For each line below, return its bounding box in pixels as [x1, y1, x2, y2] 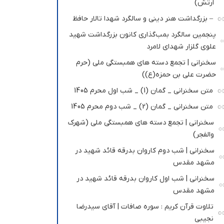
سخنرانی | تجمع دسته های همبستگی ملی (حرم [75, 58, 216, 68]
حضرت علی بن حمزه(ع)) [141, 70, 216, 80]
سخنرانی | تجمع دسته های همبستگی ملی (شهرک [68, 118, 214, 128]
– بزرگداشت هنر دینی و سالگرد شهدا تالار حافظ [72, 14, 213, 24]
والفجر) [193, 130, 214, 140]
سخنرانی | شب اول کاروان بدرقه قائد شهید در [76, 174, 215, 184]
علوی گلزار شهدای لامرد [146, 42, 216, 52]
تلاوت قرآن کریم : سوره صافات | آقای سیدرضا [76, 202, 214, 212]
